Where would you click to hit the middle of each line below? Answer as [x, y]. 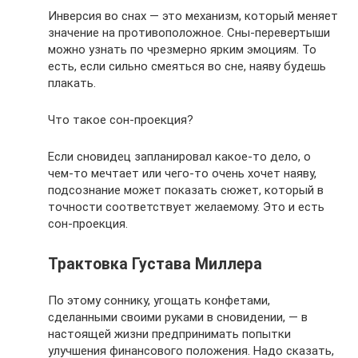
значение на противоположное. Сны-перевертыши [189, 32]
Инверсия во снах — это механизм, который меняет [193, 16]
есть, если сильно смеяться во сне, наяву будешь [187, 66]
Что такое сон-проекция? [121, 119]
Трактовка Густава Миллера [155, 264]
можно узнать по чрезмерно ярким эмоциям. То [182, 49]
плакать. [72, 83]
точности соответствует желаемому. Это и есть [186, 207]
